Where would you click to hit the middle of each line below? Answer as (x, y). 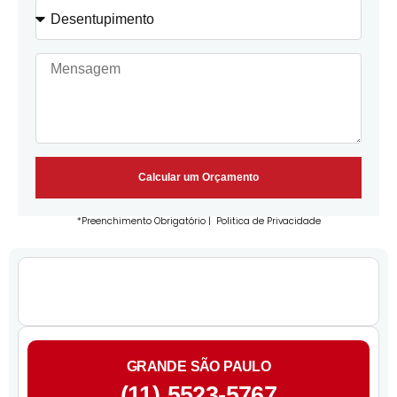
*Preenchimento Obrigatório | (146, 222)
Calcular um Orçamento (198, 178)
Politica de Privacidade (268, 222)
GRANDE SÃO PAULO (198, 366)
